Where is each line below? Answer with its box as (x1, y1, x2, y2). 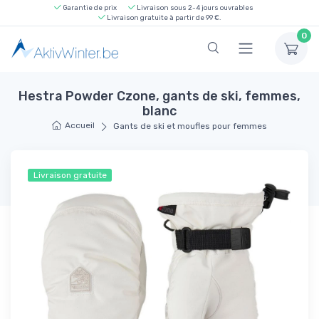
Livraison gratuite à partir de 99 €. (105, 14, 221, 21)
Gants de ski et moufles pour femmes (113, 121, 267, 132)
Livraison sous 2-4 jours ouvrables (135, 4, 253, 11)
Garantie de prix (61, 4, 117, 11)
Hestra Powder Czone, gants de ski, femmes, (19, 88, 300, 105)
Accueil (65, 120, 95, 131)
